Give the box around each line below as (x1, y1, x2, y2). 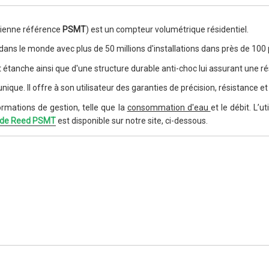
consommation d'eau (127, 102, 211, 112)
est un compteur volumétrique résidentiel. (91, 24, 249, 34)
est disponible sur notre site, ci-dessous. (58, 115, 208, 125)
